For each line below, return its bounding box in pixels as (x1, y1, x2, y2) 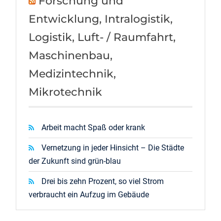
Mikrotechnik (28, 85, 102, 99)
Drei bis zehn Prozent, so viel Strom (41, 176, 164, 186)
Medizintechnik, (28, 67, 116, 80)
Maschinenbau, (28, 48, 112, 62)
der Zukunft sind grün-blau (28, 156, 121, 166)
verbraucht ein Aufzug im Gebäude (28, 189, 149, 199)
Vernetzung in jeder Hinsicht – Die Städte (41, 143, 184, 152)
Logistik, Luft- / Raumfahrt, (28, 30, 176, 44)
